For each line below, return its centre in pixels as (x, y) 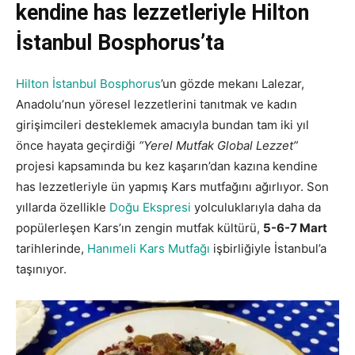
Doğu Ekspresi (152, 207)
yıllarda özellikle (63, 207)
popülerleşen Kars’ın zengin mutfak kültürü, (139, 227)
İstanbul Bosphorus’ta (120, 42)
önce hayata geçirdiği (77, 145)
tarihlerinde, (52, 248)
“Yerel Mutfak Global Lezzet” (218, 145)
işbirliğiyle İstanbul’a (268, 248)
